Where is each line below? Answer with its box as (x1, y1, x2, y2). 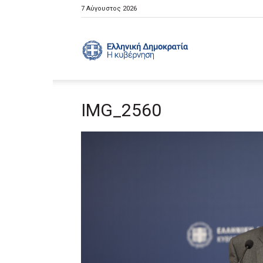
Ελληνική (189, 42, 224, 53)
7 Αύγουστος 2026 (81, 5, 137, 12)
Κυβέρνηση (189, 104, 233, 116)
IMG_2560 (81, 100, 161, 120)
